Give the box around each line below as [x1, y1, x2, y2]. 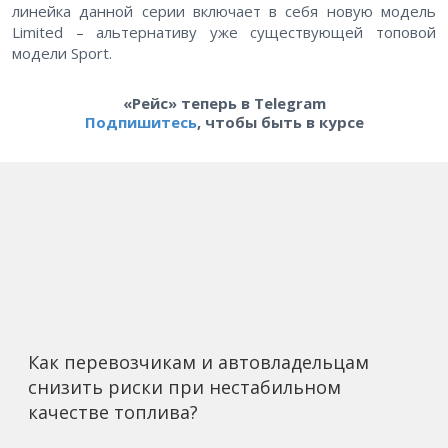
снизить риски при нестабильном [28, 375, 341, 400]
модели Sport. [12, 43, 116, 64]
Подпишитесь [84, 112, 197, 133]
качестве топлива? [28, 400, 198, 425]
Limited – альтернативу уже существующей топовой [12, 22, 436, 43]
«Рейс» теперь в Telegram [122, 93, 326, 114]
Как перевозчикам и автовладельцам [28, 350, 369, 375]
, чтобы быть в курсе [196, 112, 364, 133]
